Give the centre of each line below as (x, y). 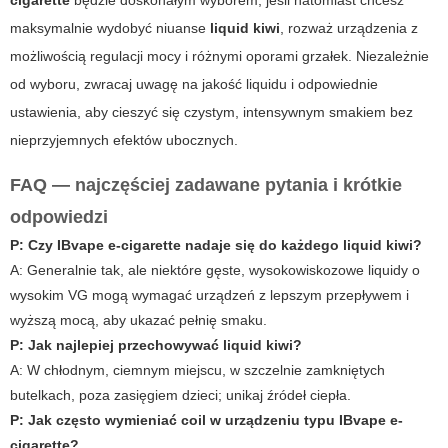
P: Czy (33, 245)
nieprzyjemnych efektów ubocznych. (124, 140)
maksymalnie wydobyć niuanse (110, 28)
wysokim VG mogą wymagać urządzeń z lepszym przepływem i (209, 295)
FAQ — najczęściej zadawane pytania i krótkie (206, 185)
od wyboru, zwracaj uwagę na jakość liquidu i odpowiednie (194, 84)
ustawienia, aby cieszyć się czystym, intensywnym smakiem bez (211, 112)
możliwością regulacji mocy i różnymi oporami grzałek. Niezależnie (219, 56)
